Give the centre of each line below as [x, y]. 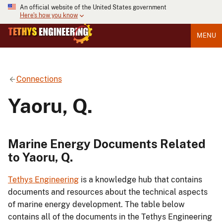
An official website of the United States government [93, 7]
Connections [39, 79]
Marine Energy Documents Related [107, 143]
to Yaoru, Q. [40, 157]
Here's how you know [49, 16]
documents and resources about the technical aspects [108, 192]
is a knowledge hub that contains [140, 180]
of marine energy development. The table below [96, 205]
